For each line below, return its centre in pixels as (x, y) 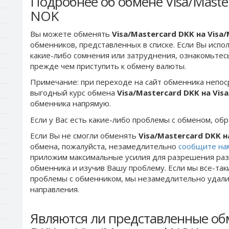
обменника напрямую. (71, 103)
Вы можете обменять (71, 33)
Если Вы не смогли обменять (84, 135)
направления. (55, 189)
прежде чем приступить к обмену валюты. (108, 66)
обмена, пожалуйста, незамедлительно (104, 146)
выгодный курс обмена (74, 93)
